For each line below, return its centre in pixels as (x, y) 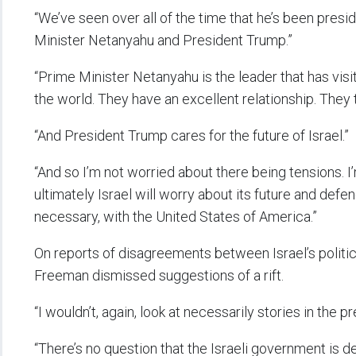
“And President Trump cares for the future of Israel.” (192, 136)
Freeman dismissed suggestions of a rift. (159, 276)
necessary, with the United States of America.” (176, 217)
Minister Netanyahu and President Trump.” (163, 41)
